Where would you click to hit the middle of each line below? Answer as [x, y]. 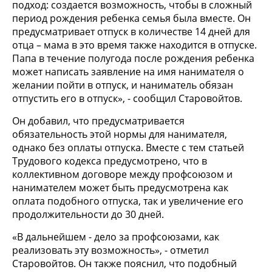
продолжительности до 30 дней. [88, 214]
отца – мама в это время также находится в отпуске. [134, 45]
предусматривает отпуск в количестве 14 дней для [131, 31]
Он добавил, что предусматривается [98, 121]
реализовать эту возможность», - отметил [110, 250]
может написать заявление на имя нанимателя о [128, 71]
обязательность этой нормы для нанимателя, [120, 134]
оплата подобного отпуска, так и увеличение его [128, 201]
